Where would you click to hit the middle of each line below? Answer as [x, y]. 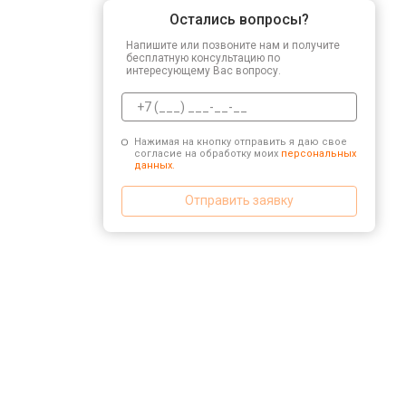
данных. [154, 165]
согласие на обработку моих [207, 153]
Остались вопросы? [239, 19]
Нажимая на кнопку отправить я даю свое [240, 141]
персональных [318, 153]
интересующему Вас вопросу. [203, 70]
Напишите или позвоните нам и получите [233, 45]
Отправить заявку [239, 200]
